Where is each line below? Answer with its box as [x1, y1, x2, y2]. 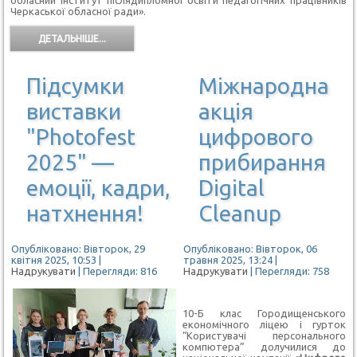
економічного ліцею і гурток [182, 318, 347, 330]
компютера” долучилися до [182, 340, 347, 352]
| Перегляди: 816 [78, 265, 158, 277]
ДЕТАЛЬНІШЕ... [38, 33, 107, 44]
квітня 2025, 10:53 [11, 253, 97, 265]
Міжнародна [198, 73, 329, 98]
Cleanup [198, 200, 281, 226]
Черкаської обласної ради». [10, 5, 147, 17]
